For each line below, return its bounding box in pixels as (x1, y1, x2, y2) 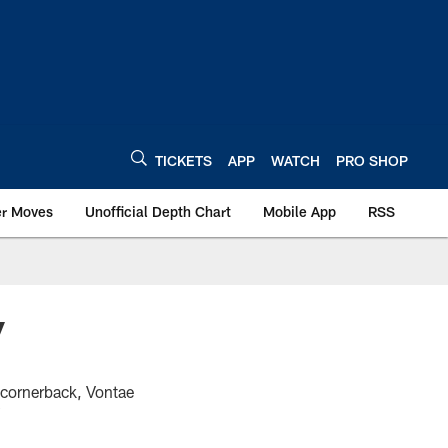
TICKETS (155, 151, 212, 169)
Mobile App (263, 203, 336, 220)
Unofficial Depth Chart (85, 203, 231, 220)
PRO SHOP (336, 151, 408, 169)
